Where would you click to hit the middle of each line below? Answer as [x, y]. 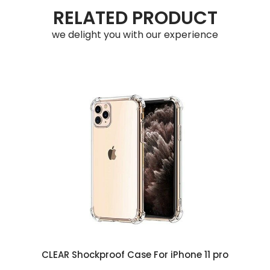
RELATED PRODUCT [135, 18]
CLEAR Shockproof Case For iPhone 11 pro [135, 255]
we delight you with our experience [135, 35]
